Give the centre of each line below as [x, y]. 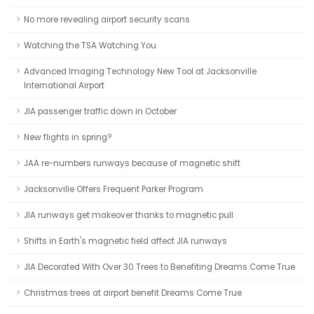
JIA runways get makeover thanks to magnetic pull [129, 215]
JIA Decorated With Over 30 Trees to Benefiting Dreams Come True [159, 267]
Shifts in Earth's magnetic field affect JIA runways [125, 241]
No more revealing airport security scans [107, 20]
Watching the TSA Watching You [90, 46]
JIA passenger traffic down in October [100, 111]
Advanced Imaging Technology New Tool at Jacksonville [140, 71]
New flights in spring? [68, 137]
